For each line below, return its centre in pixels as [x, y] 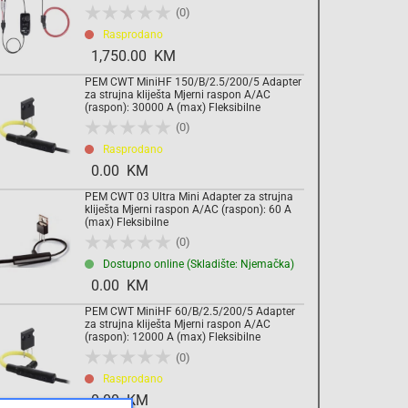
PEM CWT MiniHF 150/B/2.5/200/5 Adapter [193, 82]
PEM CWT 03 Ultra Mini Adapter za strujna [189, 196]
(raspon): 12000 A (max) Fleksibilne [173, 337]
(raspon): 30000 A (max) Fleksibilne [173, 107]
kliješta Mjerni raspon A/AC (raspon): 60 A [188, 209]
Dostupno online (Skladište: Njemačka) [199, 264]
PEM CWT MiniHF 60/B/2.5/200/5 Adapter [190, 311]
